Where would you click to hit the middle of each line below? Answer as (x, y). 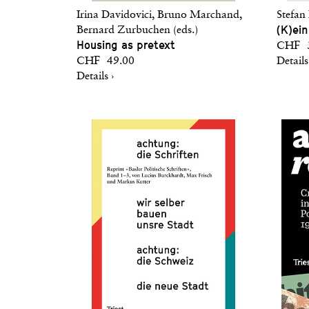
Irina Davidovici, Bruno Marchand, (159, 15)
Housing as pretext (126, 45)
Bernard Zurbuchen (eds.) (137, 30)
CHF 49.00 (106, 61)
